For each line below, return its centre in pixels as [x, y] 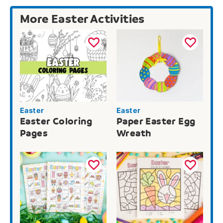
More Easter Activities [82, 19]
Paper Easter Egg [156, 121]
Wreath [134, 133]
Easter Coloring [56, 121]
